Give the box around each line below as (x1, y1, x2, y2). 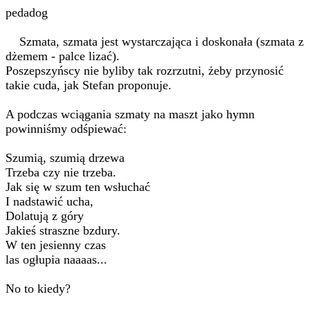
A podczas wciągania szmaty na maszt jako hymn (6, 107, 255, 121)
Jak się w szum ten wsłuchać (6, 180, 150, 194)
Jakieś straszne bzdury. (6, 224, 120, 237)
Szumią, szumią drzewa (6, 151, 125, 165)
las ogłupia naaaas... (6, 253, 107, 266)
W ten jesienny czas (6, 238, 106, 252)
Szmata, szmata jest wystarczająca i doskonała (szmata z (6, 35, 304, 48)
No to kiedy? (6, 282, 71, 295)
